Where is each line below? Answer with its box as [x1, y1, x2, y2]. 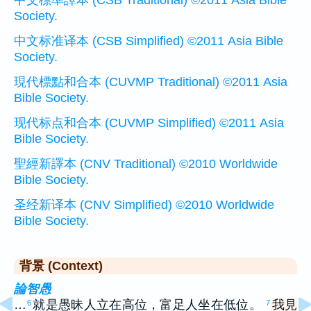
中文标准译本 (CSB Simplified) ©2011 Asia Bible [14, 34, 283, 49]
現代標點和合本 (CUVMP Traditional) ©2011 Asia [14, 75, 287, 90]
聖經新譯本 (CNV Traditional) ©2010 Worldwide [14, 157, 278, 171]
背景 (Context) [19, 259, 103, 274]
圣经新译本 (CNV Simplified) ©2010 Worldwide [14, 198, 274, 212]
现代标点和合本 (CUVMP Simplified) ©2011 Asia [14, 116, 284, 131]
